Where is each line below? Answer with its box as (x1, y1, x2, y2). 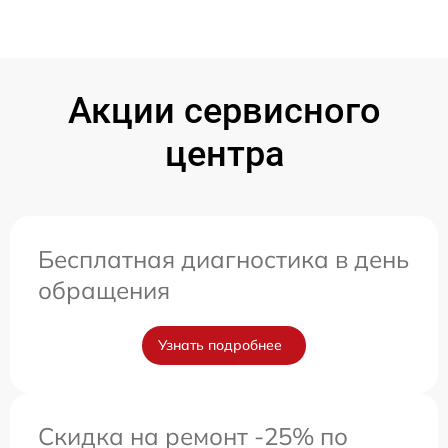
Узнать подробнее (158, 336, 282, 355)
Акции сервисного (67, 90, 381, 133)
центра (164, 133, 284, 176)
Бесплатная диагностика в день (38, 244, 409, 275)
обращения (38, 275, 170, 306)
